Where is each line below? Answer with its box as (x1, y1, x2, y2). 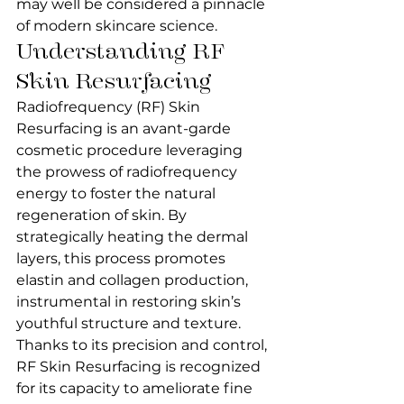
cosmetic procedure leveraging (16, 142, 246, 159)
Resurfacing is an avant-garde (16, 120, 234, 137)
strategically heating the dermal (16, 228, 252, 245)
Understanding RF (16, 38, 230, 65)
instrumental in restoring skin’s (16, 293, 244, 310)
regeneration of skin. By (16, 207, 190, 224)
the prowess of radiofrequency (16, 163, 241, 180)
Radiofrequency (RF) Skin (16, 98, 204, 115)
